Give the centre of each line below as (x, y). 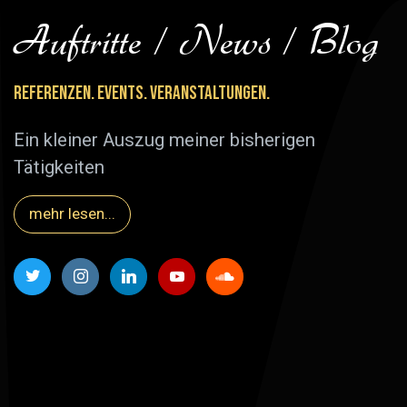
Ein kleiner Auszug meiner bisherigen (164, 139)
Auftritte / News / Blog (196, 41)
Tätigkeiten (59, 167)
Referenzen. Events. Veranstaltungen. (142, 93)
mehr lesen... (72, 213)
